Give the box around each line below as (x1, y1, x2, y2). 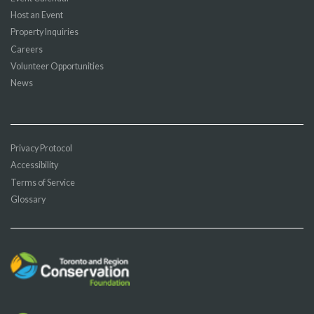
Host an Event (11, 10, 63, 21)
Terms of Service (11, 177, 75, 188)
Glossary (11, 193, 46, 205)
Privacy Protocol (11, 142, 72, 153)
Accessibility (11, 160, 58, 171)
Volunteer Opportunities (11, 60, 104, 71)
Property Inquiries (11, 27, 78, 38)
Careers (11, 43, 43, 55)
